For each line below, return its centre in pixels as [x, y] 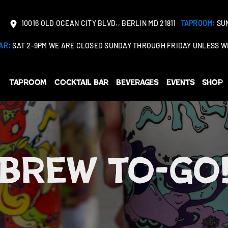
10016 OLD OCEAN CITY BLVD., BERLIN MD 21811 [98, 24]
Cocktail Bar [82, 82]
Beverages [137, 82]
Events [180, 82]
